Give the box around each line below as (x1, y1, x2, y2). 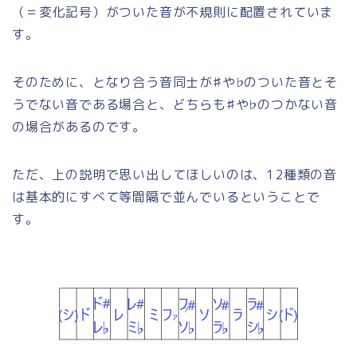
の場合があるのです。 (12, 117, 146, 135)
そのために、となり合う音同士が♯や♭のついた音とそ (12, 73, 338, 91)
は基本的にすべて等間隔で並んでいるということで (12, 187, 320, 206)
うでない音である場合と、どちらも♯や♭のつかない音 (12, 95, 338, 113)
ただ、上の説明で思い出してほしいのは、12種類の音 (12, 165, 337, 183)
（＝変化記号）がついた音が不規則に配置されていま (12, 2, 334, 21)
